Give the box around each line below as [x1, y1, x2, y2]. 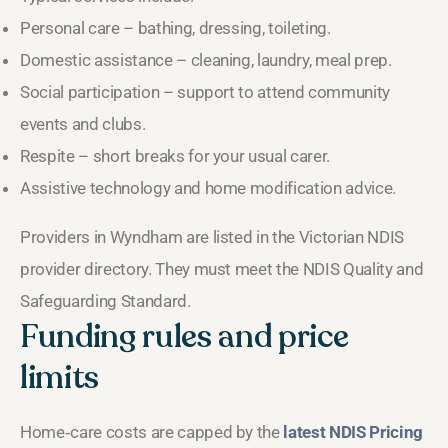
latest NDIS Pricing [283, 421, 423, 442]
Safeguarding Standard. [20, 290, 191, 311]
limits [20, 355, 99, 400]
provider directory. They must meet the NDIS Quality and [20, 258, 424, 279]
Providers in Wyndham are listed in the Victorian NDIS [20, 226, 404, 247]
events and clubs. [20, 113, 146, 134]
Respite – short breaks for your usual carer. [20, 145, 331, 166]
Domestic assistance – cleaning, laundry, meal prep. [20, 49, 392, 70]
